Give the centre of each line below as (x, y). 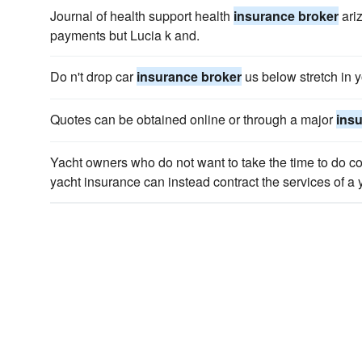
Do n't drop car (93, 76)
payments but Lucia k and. (125, 35)
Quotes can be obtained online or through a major (193, 119)
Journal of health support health (142, 16)
